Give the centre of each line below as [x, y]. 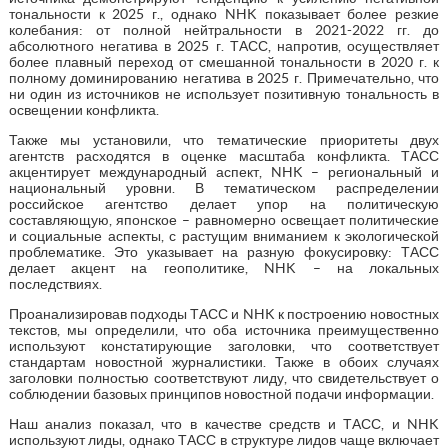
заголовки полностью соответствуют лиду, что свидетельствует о [224, 377]
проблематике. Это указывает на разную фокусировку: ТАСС [224, 251]
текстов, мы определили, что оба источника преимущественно [224, 329]
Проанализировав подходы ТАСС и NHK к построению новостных [224, 313]
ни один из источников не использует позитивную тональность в [224, 93]
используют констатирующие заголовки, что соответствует [224, 345]
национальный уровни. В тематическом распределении [224, 187]
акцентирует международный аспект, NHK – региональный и [224, 171]
